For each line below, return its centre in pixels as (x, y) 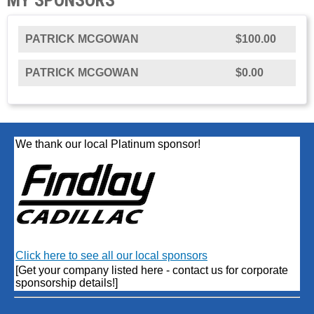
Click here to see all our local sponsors (111, 255)
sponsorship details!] (67, 282)
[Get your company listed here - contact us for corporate (152, 270)
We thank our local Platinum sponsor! (108, 144)
